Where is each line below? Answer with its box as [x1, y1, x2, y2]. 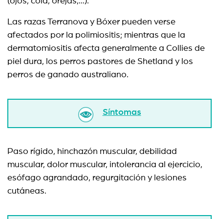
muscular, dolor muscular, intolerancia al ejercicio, [7, 160, 202, 169]
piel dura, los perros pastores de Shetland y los [7, 57, 193, 66]
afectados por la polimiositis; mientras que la [7, 31, 185, 40]
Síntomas [102, 108, 141, 117]
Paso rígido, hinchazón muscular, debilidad [7, 147, 177, 156]
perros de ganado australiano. [7, 70, 129, 79]
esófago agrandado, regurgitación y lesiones [7, 174, 187, 182]
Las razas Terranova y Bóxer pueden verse [7, 18, 175, 26]
